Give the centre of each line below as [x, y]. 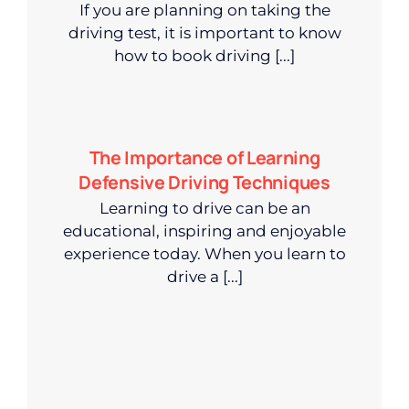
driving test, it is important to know [204, 32]
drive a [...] [204, 276]
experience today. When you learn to [204, 253]
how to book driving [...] [204, 55]
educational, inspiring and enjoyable [204, 231]
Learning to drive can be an [204, 208]
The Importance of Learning [204, 157]
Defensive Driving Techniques [204, 182]
